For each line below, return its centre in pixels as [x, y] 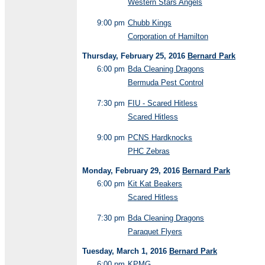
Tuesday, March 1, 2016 [126, 251]
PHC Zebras [149, 151]
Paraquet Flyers [155, 232]
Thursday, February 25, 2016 [135, 56]
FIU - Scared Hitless [163, 103]
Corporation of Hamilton [168, 36]
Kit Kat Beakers [155, 184]
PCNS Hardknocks [160, 138]
